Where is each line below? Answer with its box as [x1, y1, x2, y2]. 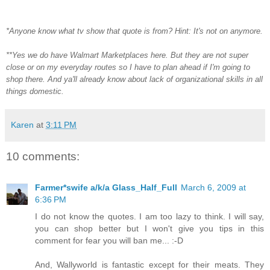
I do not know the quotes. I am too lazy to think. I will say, [35, 212, 264, 222]
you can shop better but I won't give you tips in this [35, 224, 264, 234]
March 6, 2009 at [181, 183, 246, 193]
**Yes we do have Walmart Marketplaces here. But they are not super [6, 50, 248, 60]
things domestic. [6, 86, 64, 96]
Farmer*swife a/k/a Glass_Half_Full [35, 183, 177, 193]
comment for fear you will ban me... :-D [35, 236, 183, 246]
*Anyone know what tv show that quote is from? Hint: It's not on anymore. [6, 26, 263, 36]
